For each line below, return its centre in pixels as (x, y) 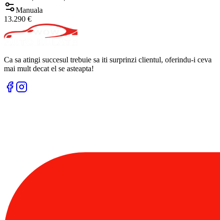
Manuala (29, 10)
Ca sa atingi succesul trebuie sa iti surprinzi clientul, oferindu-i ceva (108, 60)
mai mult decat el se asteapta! (49, 69)
